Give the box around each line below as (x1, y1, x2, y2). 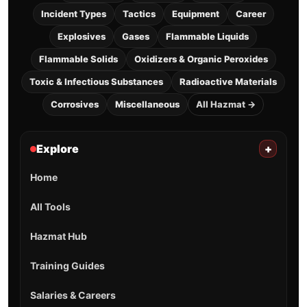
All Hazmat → (196, 99, 256, 110)
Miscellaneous (115, 99, 180, 110)
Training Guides (29, 260, 105, 272)
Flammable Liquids (166, 31, 249, 42)
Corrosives (51, 99, 99, 110)
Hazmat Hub (29, 230, 87, 243)
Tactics (122, 8, 156, 20)
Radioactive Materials (180, 76, 278, 88)
